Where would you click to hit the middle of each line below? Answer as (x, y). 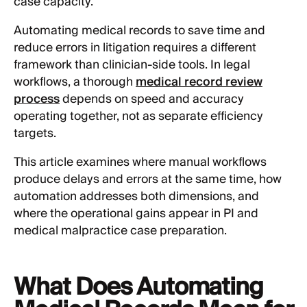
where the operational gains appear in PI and (136, 214)
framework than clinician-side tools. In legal (132, 65)
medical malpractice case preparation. (120, 231)
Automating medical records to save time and (139, 31)
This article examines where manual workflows (140, 163)
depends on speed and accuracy (152, 100)
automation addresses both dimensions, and (136, 197)
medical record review (199, 83)
